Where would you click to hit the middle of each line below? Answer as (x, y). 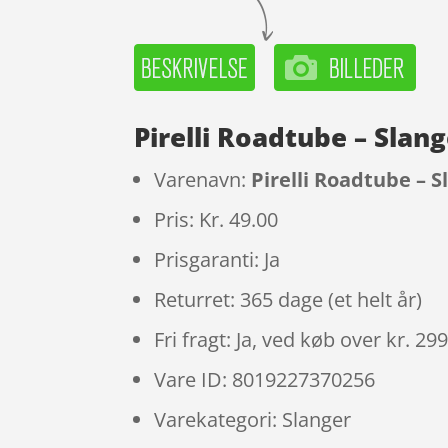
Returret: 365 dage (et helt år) (288, 300)
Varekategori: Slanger (253, 420)
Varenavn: (203, 180)
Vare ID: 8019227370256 (265, 380)
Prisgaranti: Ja (217, 260)
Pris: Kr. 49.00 (216, 220)
